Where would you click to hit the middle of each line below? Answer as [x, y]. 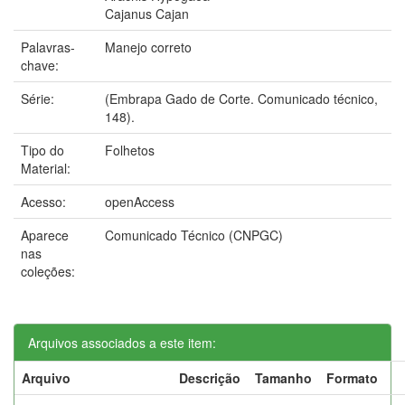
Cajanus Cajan [147, 13]
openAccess [140, 201]
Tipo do [42, 150]
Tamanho [283, 377]
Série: [39, 98]
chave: [42, 65]
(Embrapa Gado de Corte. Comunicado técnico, [241, 98]
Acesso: [45, 201]
